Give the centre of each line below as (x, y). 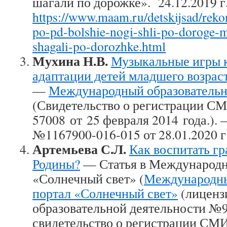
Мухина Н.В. (70, 61)
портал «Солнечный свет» (105, 193)
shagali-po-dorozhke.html (99, 46)
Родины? (56, 164)
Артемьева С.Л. (79, 149)
